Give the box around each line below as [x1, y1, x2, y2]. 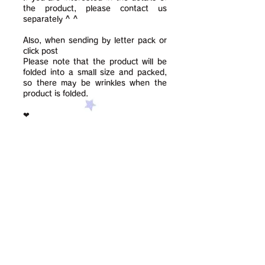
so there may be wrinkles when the [23, 79, 167, 87]
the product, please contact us [23, 5, 167, 12]
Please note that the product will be [23, 58, 167, 66]
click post [23, 47, 58, 55]
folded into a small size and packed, [23, 69, 167, 76]
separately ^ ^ [23, 15, 78, 23]
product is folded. [23, 90, 88, 98]
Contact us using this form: [35, 216, 154, 224]
